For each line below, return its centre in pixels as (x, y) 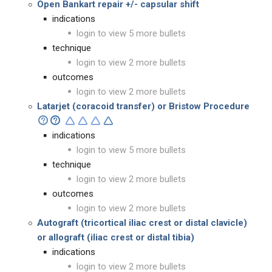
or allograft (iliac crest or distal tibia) (116, 237)
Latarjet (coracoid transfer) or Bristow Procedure (143, 106)
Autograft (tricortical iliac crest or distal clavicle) (142, 223)
